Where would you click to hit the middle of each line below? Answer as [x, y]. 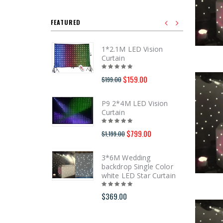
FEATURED [66, 22]
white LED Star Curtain [138, 175]
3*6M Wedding [126, 157]
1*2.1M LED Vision [132, 49]
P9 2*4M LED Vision [135, 103]
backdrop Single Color [137, 166]
